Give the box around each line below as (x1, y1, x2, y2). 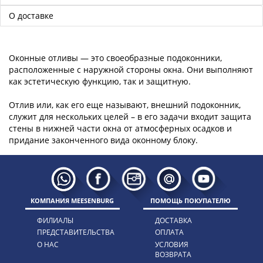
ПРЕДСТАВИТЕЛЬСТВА (36, 227, 114, 238)
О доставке (9, 9, 53, 21)
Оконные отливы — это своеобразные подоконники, (9, 52, 222, 63)
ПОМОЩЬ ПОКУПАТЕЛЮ (150, 195, 231, 205)
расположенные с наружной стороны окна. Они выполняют (9, 63, 253, 75)
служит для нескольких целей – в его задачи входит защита (9, 110, 251, 122)
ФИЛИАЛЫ (36, 215, 73, 225)
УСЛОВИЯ (155, 239, 189, 249)
